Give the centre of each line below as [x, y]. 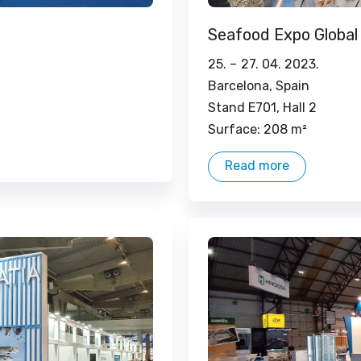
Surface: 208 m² [257, 129]
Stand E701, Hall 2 [262, 108]
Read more [257, 166]
